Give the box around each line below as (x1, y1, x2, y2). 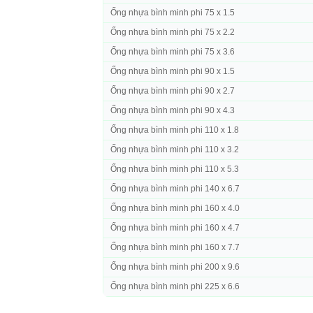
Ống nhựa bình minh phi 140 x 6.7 (110, 184, 240, 194)
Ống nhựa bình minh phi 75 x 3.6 (110, 47, 235, 57)
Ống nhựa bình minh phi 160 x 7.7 (110, 242, 240, 253)
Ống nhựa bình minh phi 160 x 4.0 (110, 203, 240, 214)
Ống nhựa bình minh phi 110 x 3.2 (110, 145, 239, 155)
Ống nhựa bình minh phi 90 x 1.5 (110, 66, 235, 77)
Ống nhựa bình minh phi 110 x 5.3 (110, 164, 239, 175)
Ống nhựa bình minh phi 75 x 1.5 (110, 8, 235, 18)
